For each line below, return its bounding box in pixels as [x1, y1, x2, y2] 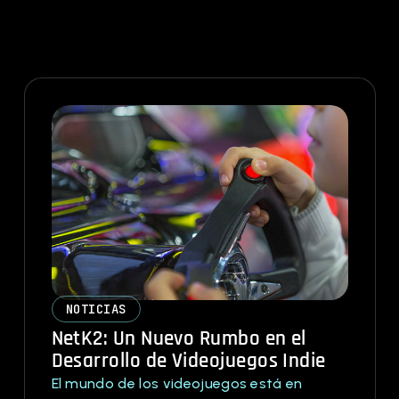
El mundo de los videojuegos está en [51, 375, 303, 393]
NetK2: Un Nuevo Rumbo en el [51, 326, 306, 353]
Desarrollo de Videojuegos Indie [51, 348, 326, 375]
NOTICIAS [65, 301, 126, 318]
